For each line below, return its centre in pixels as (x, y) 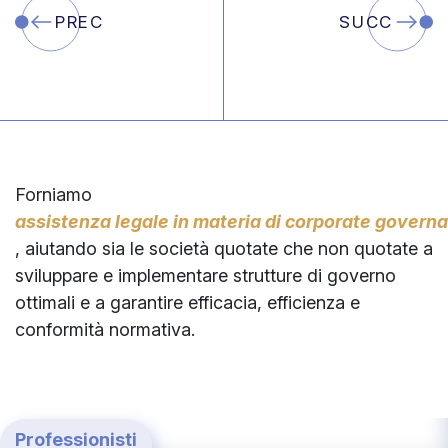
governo (361, 275)
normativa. (152, 329)
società (179, 248)
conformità (59, 329)
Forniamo (53, 194)
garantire (146, 302)
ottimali (45, 302)
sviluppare (56, 275)
